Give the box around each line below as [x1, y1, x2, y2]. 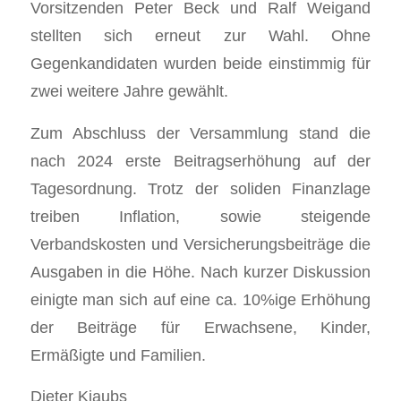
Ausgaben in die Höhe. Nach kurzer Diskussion [30, 261, 371, 281]
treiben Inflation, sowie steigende [30, 206, 371, 226]
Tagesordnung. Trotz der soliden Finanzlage [30, 178, 371, 198]
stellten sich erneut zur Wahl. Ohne [30, 26, 371, 46]
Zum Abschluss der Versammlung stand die [30, 123, 371, 142]
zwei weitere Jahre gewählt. [30, 81, 228, 101]
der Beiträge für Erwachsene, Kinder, [30, 317, 371, 337]
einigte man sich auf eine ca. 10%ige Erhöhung [30, 289, 371, 309]
